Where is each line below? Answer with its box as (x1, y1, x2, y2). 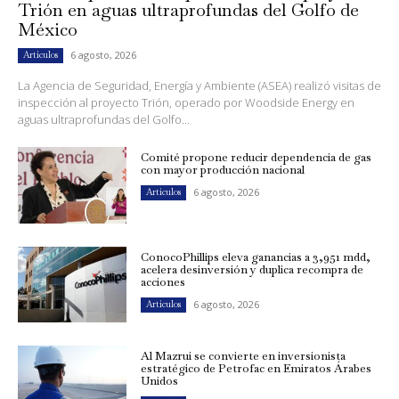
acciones (141, 273, 186, 289)
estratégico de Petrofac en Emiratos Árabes (141, 361, 372, 377)
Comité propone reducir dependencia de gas (141, 149, 372, 165)
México (18, 17, 77, 41)
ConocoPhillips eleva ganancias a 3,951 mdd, (141, 248, 371, 265)
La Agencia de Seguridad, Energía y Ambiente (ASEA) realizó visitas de (18, 77, 381, 94)
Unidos (141, 373, 179, 389)
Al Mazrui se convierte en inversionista (141, 348, 346, 364)
